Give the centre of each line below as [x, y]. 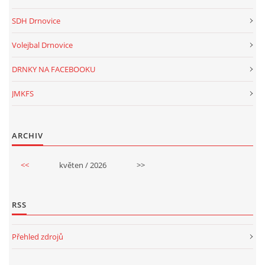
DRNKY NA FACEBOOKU [54, 69]
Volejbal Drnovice [42, 45]
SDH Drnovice [36, 20]
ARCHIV [28, 135]
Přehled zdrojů [38, 236]
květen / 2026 [83, 165]
